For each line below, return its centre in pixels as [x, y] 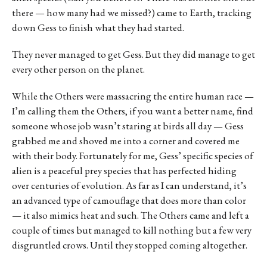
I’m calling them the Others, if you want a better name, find [133, 111]
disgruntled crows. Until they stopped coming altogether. [130, 245]
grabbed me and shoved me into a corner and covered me [126, 141]
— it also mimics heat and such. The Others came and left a [131, 215]
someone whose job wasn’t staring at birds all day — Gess [128, 126]
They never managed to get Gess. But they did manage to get [133, 55]
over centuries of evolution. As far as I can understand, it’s [129, 186]
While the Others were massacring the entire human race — [133, 96]
